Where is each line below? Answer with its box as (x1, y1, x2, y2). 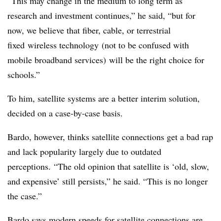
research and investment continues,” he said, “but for (7, 9, 195, 21)
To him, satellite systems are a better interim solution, (7, 92, 200, 104)
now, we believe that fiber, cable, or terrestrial (7, 24, 171, 36)
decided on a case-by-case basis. (7, 107, 123, 119)
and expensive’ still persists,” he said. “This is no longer (7, 175, 208, 187)
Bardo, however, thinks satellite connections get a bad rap (7, 131, 213, 143)
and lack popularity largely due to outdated (7, 146, 161, 157)
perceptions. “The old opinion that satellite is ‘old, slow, (7, 160, 209, 172)
